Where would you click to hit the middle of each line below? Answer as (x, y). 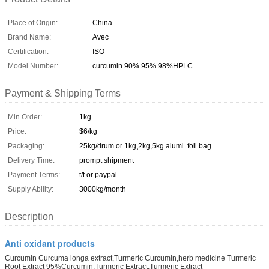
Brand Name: (29, 37)
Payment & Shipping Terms (63, 93)
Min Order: (25, 117)
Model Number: (33, 66)
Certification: (28, 51)
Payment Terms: (34, 174)
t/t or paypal (98, 174)
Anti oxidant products (50, 243)
